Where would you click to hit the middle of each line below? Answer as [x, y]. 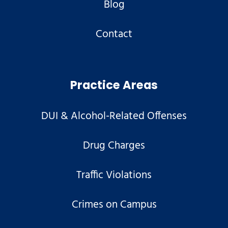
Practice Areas [114, 86]
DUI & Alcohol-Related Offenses [114, 117]
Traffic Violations [114, 176]
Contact [114, 34]
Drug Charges [114, 146]
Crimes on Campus [114, 205]
